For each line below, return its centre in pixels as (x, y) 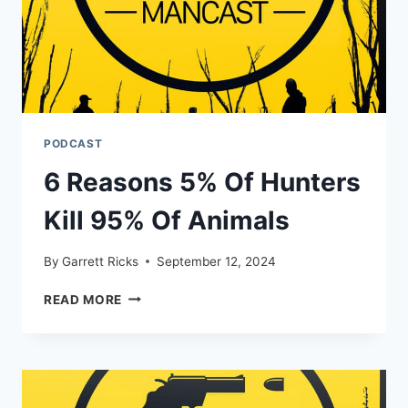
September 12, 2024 (217, 261)
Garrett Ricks (101, 261)
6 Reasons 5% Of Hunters (202, 183)
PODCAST (73, 144)
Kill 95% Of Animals (167, 221)
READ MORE (83, 299)
